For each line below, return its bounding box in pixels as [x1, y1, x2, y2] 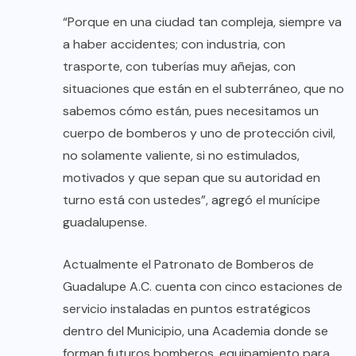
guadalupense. [63, 214, 147, 231]
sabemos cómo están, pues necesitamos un [63, 103, 319, 120]
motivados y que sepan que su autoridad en [63, 169, 320, 187]
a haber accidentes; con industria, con [63, 36, 285, 53]
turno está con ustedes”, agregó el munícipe [63, 192, 320, 209]
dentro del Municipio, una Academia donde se [63, 323, 328, 340]
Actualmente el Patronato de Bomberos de [63, 256, 314, 273]
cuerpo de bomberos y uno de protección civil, [63, 125, 335, 142]
